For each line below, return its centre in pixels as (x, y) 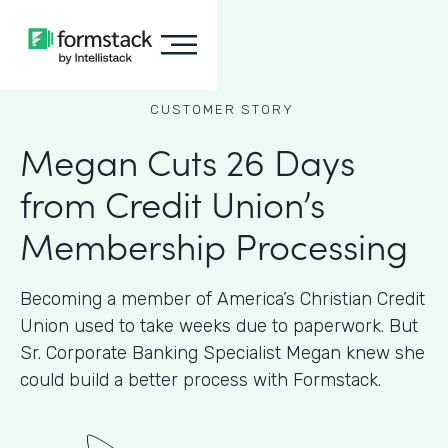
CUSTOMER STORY (221, 109)
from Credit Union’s (172, 202)
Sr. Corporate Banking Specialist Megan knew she (222, 353)
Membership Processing (214, 244)
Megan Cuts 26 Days (187, 160)
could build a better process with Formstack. (200, 380)
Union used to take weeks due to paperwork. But (219, 326)
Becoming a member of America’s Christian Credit (222, 299)
